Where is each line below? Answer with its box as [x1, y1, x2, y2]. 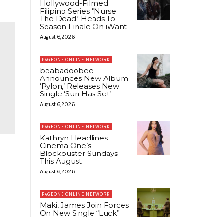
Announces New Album [40, 73, 128, 83]
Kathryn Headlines [40, 133, 108, 142]
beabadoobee [40, 65, 93, 75]
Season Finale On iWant [40, 21, 127, 31]
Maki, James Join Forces [40, 200, 129, 210]
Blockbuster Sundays [40, 148, 118, 158]
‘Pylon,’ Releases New [40, 81, 119, 91]
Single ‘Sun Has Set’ [40, 89, 111, 98]
